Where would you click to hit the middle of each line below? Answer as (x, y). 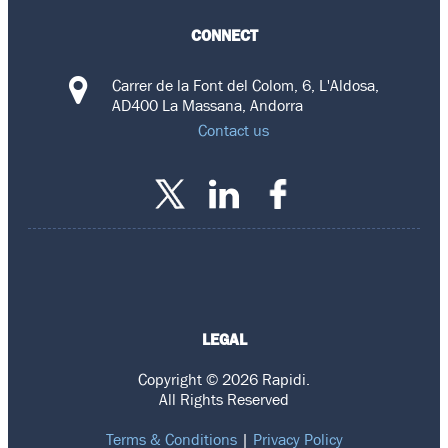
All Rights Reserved (224, 398)
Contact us (233, 129)
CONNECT (224, 34)
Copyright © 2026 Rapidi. (224, 378)
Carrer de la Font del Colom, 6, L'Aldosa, (245, 84)
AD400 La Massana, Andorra (207, 104)
